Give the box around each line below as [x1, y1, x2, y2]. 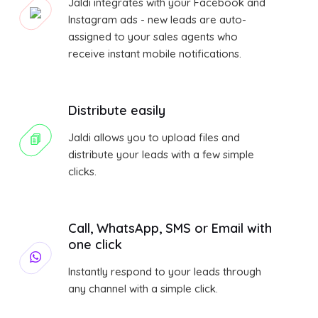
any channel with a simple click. [68, 282, 218, 296]
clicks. [68, 165, 97, 179]
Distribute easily [68, 102, 165, 119]
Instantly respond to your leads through [68, 265, 261, 279]
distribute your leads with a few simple [68, 148, 254, 162]
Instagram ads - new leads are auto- [68, 13, 246, 27]
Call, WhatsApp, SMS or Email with [68, 220, 272, 237]
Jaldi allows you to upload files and [68, 131, 240, 145]
